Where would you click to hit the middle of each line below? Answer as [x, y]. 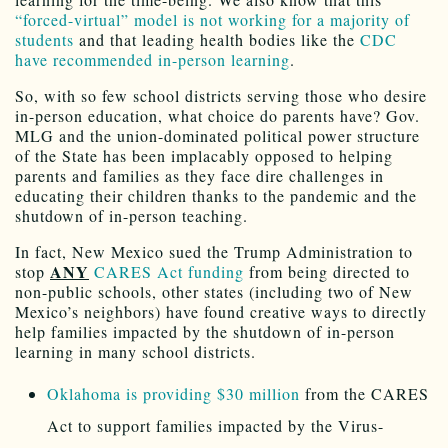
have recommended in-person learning [152, 59]
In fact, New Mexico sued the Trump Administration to [214, 251]
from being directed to [327, 271]
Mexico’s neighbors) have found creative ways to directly [221, 311]
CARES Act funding [169, 271]
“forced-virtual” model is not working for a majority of [212, 19]
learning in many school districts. [135, 351]
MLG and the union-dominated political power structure [217, 135]
